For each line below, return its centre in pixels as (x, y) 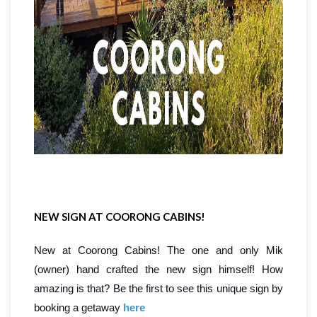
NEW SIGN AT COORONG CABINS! (120, 217)
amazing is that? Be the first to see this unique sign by (158, 289)
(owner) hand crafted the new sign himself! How (158, 270)
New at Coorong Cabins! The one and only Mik (158, 250)
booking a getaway (79, 308)
